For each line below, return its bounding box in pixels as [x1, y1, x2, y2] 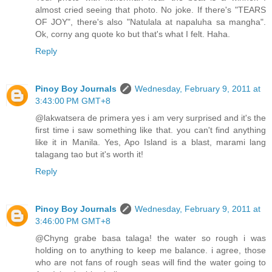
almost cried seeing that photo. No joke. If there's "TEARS [35, 5, 266, 15]
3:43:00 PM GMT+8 [35, 96, 110, 106]
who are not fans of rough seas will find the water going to [35, 257, 266, 268]
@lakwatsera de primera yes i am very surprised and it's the [35, 113, 266, 123]
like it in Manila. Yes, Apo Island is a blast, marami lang [35, 137, 266, 148]
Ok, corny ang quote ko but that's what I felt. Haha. [35, 29, 230, 39]
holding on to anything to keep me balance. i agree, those [35, 245, 266, 256]
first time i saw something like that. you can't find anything [35, 125, 266, 135]
